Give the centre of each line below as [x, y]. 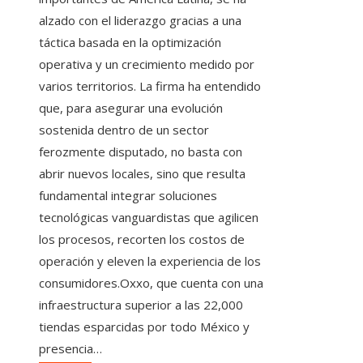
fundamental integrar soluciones [128, 195]
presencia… [70, 348]
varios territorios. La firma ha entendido [150, 85]
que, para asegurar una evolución [131, 107]
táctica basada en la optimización [130, 42]
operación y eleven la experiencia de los [150, 261]
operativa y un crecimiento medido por [147, 64]
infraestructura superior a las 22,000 [141, 304]
